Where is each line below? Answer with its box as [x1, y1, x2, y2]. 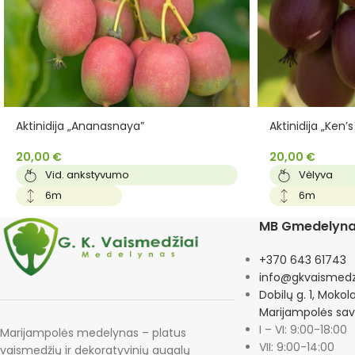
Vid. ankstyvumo [45, 166, 129, 182]
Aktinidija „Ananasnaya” [16, 117, 144, 134]
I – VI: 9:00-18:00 [259, 321, 348, 338]
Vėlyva [299, 166, 333, 182]
